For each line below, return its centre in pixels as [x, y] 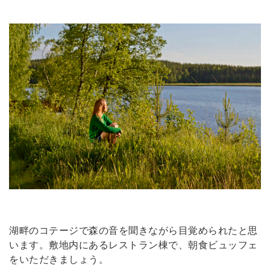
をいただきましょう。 [59, 260]
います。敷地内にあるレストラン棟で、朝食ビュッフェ [133, 246]
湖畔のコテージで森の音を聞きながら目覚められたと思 [133, 231]
